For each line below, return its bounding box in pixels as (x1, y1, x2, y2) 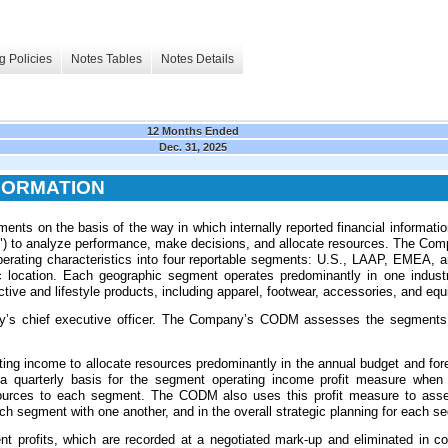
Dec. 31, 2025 (159, 140, 227, 153)
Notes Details (161, 52, 234, 67)
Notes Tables (71, 52, 142, 67)
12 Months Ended (147, 124, 239, 137)
